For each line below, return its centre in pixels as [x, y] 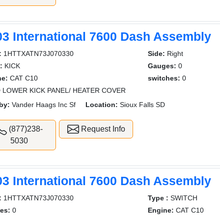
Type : [158, 198]
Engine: [161, 210]
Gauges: [162, 66]
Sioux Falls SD [142, 104]
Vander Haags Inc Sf [43, 104]
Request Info [102, 129]
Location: [102, 104]
